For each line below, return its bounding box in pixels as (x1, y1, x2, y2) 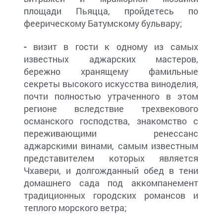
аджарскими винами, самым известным (24, 140, 198, 152)
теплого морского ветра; (24, 202, 127, 214)
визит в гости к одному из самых (26, 41, 198, 53)
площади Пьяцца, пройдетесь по (24, 5, 198, 17)
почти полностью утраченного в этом (24, 90, 198, 103)
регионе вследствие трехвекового (24, 103, 198, 115)
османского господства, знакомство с (24, 115, 198, 127)
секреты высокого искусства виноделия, (24, 78, 198, 90)
